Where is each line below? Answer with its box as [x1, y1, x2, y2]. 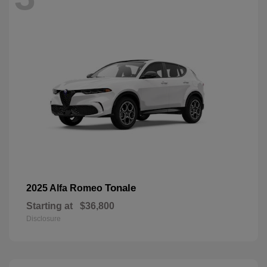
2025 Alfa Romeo [26, 182, 105, 193]
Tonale [105, 182, 136, 194]
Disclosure [26, 214, 61, 223]
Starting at [26, 200, 73, 211]
